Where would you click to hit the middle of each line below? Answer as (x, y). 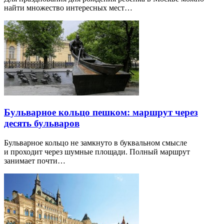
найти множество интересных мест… (68, 8)
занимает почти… (35, 160)
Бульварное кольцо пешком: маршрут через (101, 112)
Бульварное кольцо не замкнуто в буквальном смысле (95, 142)
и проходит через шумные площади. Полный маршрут (97, 151)
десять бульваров (42, 123)
